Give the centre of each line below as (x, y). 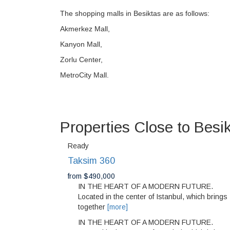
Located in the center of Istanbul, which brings (153, 197)
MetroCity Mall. (84, 75)
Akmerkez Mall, (85, 29)
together (93, 207)
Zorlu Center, (81, 60)
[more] (118, 207)
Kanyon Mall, (81, 44)
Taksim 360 (91, 161)
